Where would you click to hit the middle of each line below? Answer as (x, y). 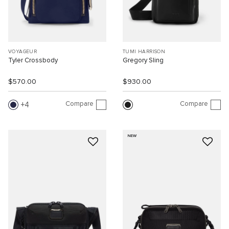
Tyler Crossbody (33, 60)
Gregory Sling (143, 60)
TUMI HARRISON (144, 51)
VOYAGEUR (23, 51)
